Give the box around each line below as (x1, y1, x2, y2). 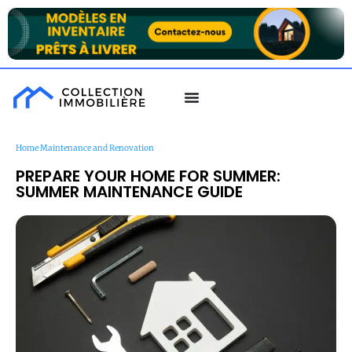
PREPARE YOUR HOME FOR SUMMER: (16, 165, 280, 188)
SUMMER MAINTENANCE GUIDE (16, 181, 243, 203)
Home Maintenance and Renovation (16, 143, 154, 154)
